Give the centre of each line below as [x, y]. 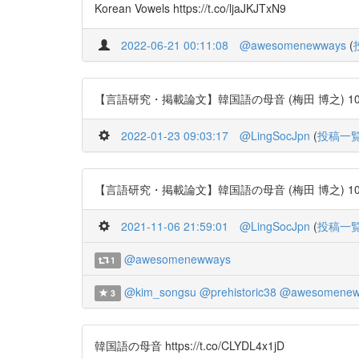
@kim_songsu [160, 292]
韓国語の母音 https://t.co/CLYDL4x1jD [190, 345]
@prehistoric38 [238, 292]
